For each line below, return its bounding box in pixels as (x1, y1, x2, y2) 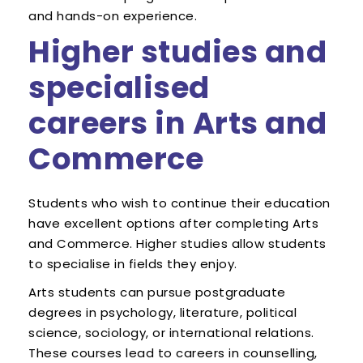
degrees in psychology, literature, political (28, 304, 297, 322)
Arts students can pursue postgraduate (28, 284, 286, 301)
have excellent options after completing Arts (28, 215, 318, 233)
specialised (28, 66, 210, 109)
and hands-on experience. (28, 7, 197, 25)
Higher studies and (28, 31, 327, 74)
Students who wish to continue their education (28, 194, 331, 212)
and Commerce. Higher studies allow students (28, 235, 327, 253)
